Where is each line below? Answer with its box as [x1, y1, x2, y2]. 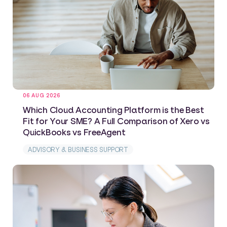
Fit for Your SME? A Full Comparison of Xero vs [23, 116, 210, 127]
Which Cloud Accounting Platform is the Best [23, 104, 204, 116]
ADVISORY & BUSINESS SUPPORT [28, 145, 129, 154]
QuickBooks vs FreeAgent [23, 127, 126, 138]
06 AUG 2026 [23, 92, 60, 99]
